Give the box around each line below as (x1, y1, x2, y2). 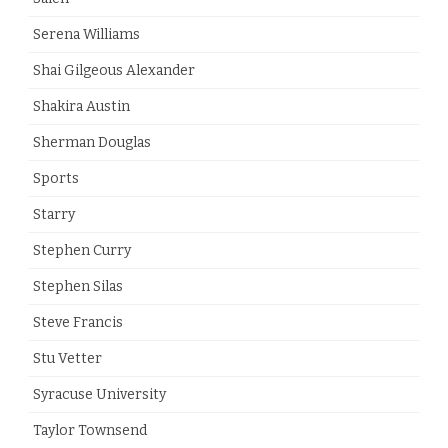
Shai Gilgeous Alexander (33, 62, 195, 80)
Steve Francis (33, 314, 123, 332)
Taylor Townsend (33, 422, 147, 440)
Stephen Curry (33, 242, 131, 260)
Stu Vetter (33, 350, 102, 368)
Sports (33, 170, 79, 188)
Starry (33, 206, 75, 224)
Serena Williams (33, 26, 140, 44)
